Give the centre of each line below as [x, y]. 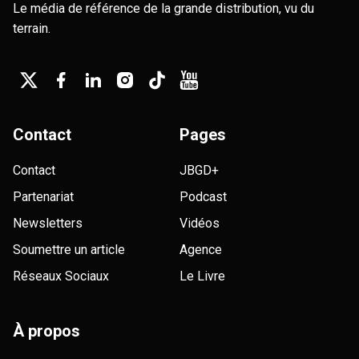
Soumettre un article [69, 249]
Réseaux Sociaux [61, 276]
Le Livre [202, 276]
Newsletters [48, 223]
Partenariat [43, 196]
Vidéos [200, 223]
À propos [46, 331]
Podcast [203, 196]
